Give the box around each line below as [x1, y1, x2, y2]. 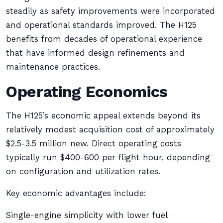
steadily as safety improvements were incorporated [6, 6, 215, 16]
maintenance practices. [6, 62, 100, 72]
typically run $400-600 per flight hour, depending [6, 153, 210, 162]
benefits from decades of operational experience [6, 34, 202, 44]
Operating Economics [6, 82, 168, 101]
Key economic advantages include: [6, 189, 146, 198]
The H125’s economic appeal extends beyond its [6, 111, 201, 120]
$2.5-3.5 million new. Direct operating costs [6, 139, 181, 148]
